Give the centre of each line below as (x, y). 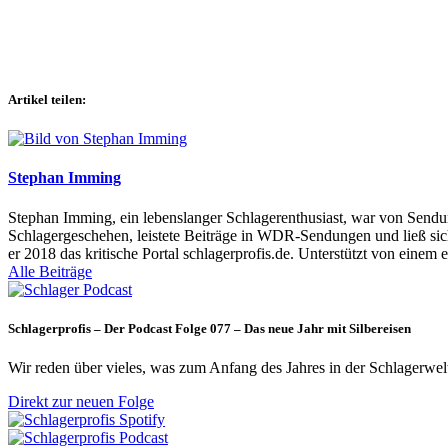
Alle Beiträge (50, 271)
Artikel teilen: (47, 99)
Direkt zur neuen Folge (81, 401)
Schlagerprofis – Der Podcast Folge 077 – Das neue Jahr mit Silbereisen (209, 328)
